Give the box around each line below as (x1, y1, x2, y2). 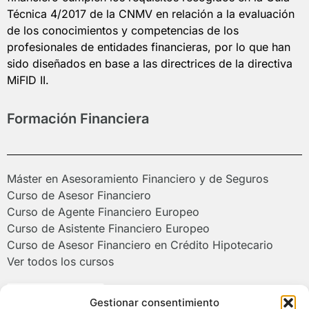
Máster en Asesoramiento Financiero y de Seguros (7, 172, 268, 186)
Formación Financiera (7, 110, 149, 128)
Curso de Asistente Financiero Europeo (7, 221, 210, 236)
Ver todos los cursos (7, 255, 114, 269)
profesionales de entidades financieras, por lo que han (7, 39, 290, 54)
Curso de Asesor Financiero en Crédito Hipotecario (7, 238, 273, 252)
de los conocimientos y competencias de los (7, 23, 239, 37)
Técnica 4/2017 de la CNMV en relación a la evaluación (7, 6, 295, 21)
